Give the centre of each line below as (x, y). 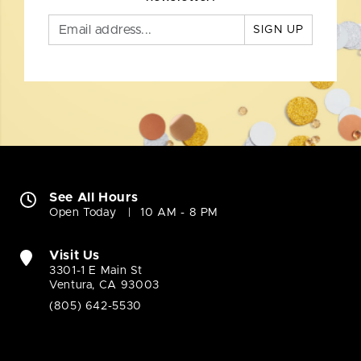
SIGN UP (278, 30)
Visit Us (75, 256)
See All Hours (94, 198)
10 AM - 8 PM (180, 213)
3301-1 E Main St (96, 271)
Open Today (83, 213)
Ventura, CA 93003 (104, 286)
